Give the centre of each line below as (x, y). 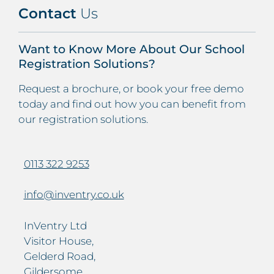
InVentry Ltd (55, 225)
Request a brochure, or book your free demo (131, 88)
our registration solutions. (83, 119)
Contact (49, 13)
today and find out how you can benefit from (132, 104)
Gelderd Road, (59, 256)
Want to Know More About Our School (131, 49)
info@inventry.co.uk (74, 195)
